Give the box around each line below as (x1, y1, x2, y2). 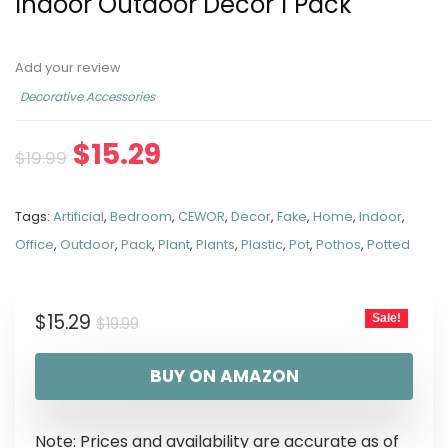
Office (15, 236, 54, 253)
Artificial (53, 208, 104, 225)
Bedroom (110, 208, 172, 225)
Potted (367, 236, 410, 253)
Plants (196, 236, 235, 253)
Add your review (15, 59, 121, 76)
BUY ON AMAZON (149, 364, 299, 388)
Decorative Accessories (20, 88, 155, 105)
